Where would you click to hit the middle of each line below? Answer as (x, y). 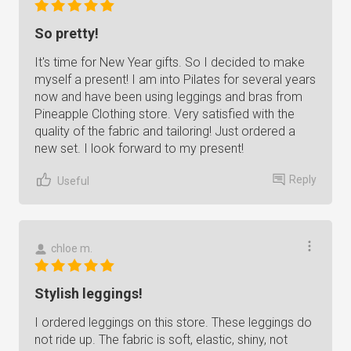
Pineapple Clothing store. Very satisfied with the (165, 114)
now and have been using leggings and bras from (168, 97)
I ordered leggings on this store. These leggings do (173, 322)
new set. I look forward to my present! (139, 148)
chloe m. (72, 248)
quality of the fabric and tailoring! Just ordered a (165, 131)
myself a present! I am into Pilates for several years (175, 80)
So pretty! (67, 33)
